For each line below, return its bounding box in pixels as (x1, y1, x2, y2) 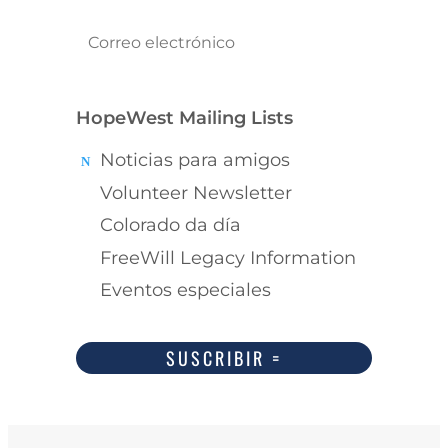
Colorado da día (100, 214, 242, 237)
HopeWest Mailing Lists (76, 107, 294, 130)
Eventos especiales (100, 279, 272, 302)
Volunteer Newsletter (100, 181, 293, 204)
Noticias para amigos (100, 149, 291, 172)
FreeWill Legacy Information (100, 246, 357, 269)
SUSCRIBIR (166, 344, 265, 371)
